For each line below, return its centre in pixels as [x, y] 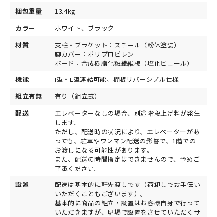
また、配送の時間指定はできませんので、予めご [127, 159]
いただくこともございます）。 [101, 194]
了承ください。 [78, 169]
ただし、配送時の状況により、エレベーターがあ [127, 132]
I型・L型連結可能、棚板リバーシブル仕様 [117, 79]
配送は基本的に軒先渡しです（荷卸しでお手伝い [128, 185]
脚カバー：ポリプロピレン [94, 54]
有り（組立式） [78, 96]
